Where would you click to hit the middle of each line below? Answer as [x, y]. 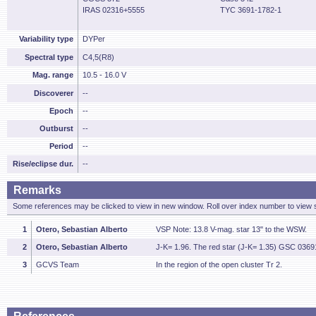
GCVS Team [57, 265]
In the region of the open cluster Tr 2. [219, 265]
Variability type [46, 39]
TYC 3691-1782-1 [251, 10]
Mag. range [53, 75]
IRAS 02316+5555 [114, 10]
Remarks [37, 190]
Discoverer [54, 93]
